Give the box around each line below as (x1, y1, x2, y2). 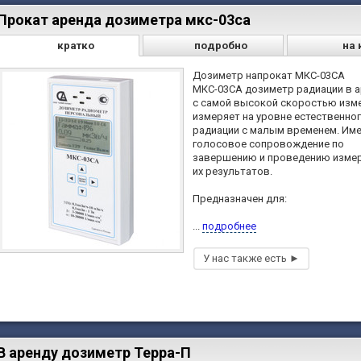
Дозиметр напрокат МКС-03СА (193, 69, 345, 82)
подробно (193, 39, 247, 52)
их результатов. (193, 165, 272, 178)
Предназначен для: (193, 193, 287, 205)
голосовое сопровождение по (193, 138, 344, 151)
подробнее (202, 220, 256, 233)
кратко (57, 39, 95, 52)
